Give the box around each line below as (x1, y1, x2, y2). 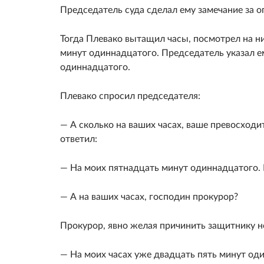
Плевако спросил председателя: (60, 91, 200, 101)
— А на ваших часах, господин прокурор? (60, 192, 238, 202)
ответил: (60, 134, 97, 144)
